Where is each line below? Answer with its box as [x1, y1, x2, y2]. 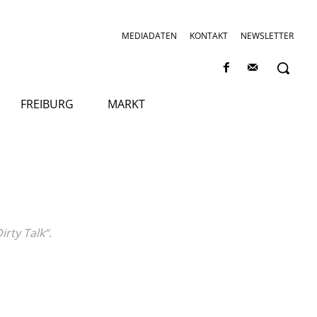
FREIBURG [21, 96, 74, 112]
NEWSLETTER [240, 30, 294, 42]
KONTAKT [189, 30, 228, 42]
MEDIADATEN [121, 30, 177, 42]
